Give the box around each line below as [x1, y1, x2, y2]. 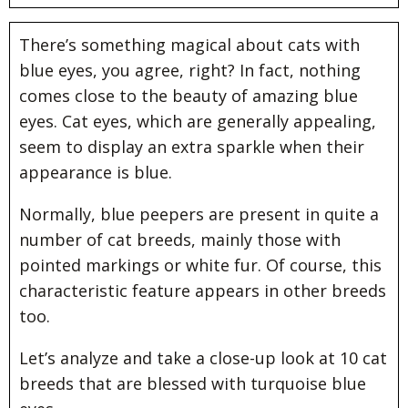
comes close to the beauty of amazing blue [19, 85, 358, 107]
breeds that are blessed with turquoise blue [19, 372, 366, 395]
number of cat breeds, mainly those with [19, 229, 341, 251]
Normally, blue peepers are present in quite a [19, 203, 379, 226]
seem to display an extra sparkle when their [19, 136, 364, 158]
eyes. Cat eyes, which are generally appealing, [19, 110, 376, 133]
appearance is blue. [19, 161, 172, 184]
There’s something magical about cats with [19, 34, 360, 56]
